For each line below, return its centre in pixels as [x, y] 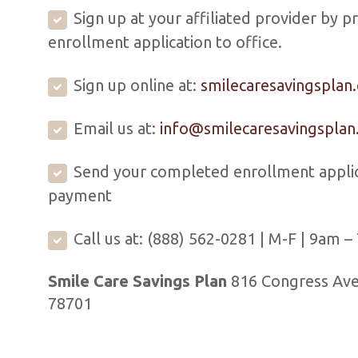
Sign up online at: [137, 85]
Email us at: [117, 128]
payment [80, 195]
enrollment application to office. [165, 42]
